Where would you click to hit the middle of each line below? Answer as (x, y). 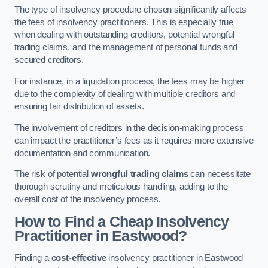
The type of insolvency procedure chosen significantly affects (131, 10)
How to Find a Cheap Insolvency (122, 221)
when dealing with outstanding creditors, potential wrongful (124, 35)
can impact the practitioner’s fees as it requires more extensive (134, 140)
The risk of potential (53, 174)
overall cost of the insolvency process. (88, 200)
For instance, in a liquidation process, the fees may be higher (130, 81)
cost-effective (79, 258)
